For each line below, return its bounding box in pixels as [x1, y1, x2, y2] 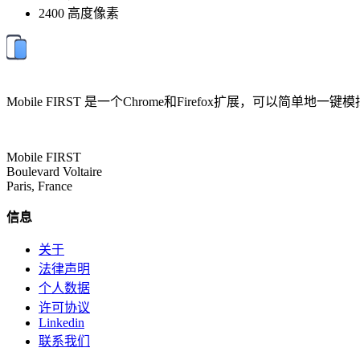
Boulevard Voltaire [6, 165, 102, 179]
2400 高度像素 [39, 6, 119, 21]
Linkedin [39, 316, 84, 330]
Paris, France [6, 179, 72, 194]
